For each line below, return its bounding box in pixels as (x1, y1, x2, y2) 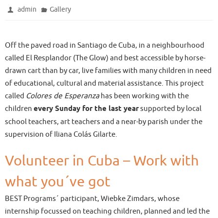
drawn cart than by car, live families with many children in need (5, 66, 212, 75)
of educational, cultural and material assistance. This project (5, 78, 204, 88)
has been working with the (99, 91, 189, 101)
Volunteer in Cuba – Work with (5, 152, 199, 170)
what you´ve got (5, 173, 110, 191)
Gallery (49, 5, 71, 14)
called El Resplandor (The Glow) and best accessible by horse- (5, 53, 205, 63)
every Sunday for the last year (34, 104, 139, 114)
